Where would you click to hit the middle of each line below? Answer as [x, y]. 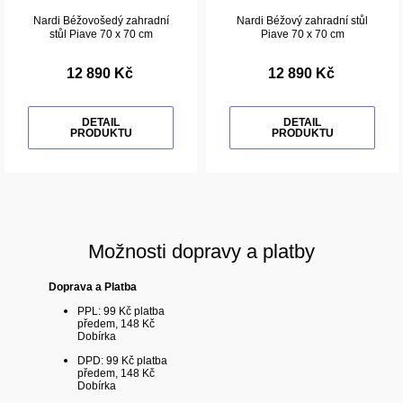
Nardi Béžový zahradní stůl [302, 21]
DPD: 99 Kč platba [123, 361]
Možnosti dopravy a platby [201, 252]
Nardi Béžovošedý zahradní [101, 21]
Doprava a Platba [93, 287]
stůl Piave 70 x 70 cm [101, 35]
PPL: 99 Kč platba [121, 312]
